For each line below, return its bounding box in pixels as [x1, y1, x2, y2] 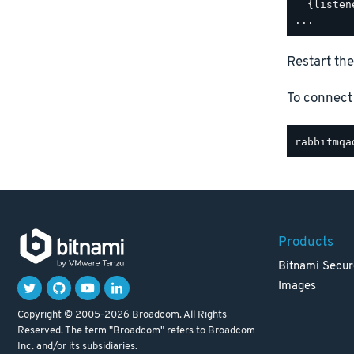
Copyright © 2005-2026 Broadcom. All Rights [17, 307, 227, 322]
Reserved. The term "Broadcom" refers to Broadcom [17, 323, 255, 337]
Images [278, 278, 317, 294]
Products [278, 233, 334, 250]
